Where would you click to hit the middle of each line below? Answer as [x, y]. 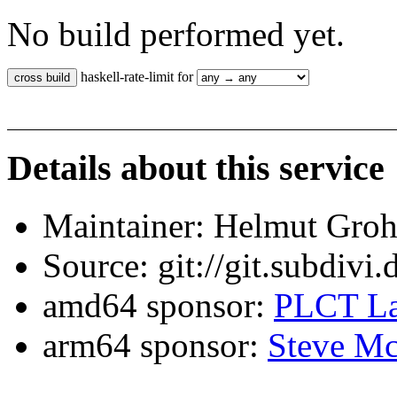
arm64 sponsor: [155, 345]
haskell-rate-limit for [137, 77]
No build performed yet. [176, 35]
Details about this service [196, 168]
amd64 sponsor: [158, 305]
